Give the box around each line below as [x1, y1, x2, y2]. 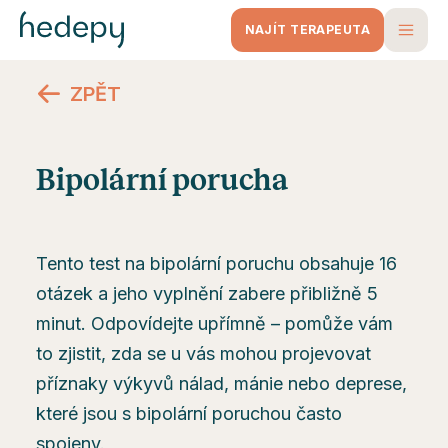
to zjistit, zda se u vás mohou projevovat [36, 343, 371, 364]
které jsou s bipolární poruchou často [36, 403, 342, 424]
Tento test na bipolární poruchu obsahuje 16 [36, 253, 397, 274]
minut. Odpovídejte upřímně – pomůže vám [36, 313, 393, 334]
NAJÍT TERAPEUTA [244, 22, 370, 37]
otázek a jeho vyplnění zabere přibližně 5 [36, 283, 378, 304]
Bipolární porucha [36, 164, 289, 196]
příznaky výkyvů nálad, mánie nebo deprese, [36, 373, 407, 394]
